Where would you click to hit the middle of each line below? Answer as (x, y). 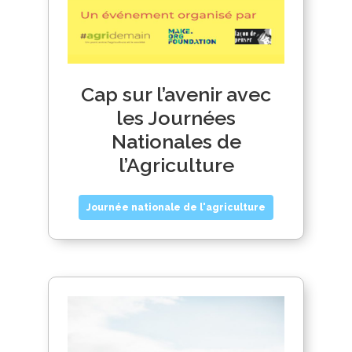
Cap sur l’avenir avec (176, 95)
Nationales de (176, 142)
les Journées (176, 118)
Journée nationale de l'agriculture (176, 208)
